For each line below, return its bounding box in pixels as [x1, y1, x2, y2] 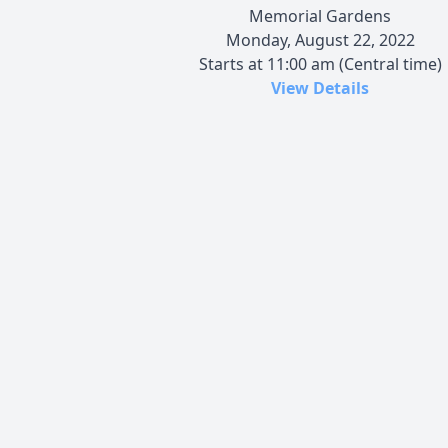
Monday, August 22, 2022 [225, 28, 415, 51]
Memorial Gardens [249, 4, 391, 27]
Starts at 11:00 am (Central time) [198, 52, 442, 75]
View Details [271, 76, 369, 99]
